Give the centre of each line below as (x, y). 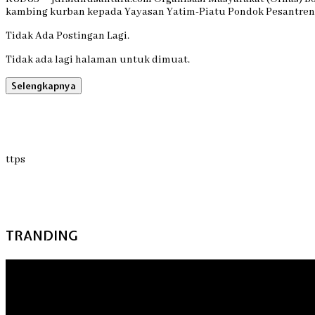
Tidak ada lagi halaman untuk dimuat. (98, 59)
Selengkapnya (44, 85)
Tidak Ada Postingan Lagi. (67, 36)
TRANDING (41, 236)
